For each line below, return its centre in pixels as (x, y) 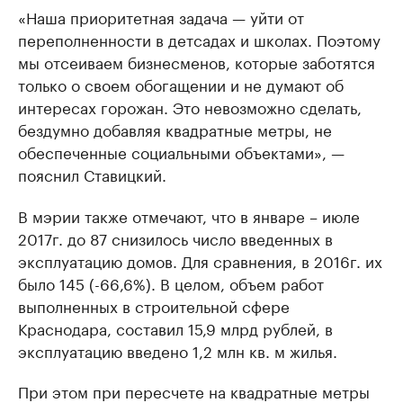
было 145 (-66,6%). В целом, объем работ (171, 282)
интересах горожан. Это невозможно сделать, (190, 106)
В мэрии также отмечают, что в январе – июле (189, 215)
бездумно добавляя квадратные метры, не (175, 129)
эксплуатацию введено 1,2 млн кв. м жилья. (178, 350)
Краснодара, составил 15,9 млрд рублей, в (175, 327)
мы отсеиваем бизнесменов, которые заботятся (197, 61)
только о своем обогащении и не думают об (181, 84)
